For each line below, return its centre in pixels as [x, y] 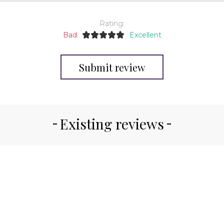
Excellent [145, 35]
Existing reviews [112, 124]
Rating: [112, 24]
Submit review [112, 67]
